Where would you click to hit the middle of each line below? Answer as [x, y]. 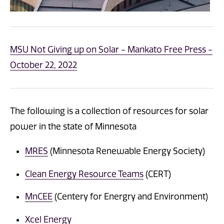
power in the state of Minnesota [73, 127]
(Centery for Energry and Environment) [130, 197]
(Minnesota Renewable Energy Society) [126, 151]
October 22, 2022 [43, 65]
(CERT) [157, 174]
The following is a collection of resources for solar [109, 111]
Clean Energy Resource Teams [84, 174]
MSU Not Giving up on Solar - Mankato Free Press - [111, 50]
